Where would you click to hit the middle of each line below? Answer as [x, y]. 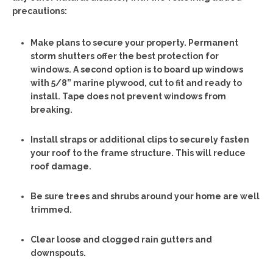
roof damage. [61, 166]
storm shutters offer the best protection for [125, 56]
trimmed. [51, 209]
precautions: [40, 11]
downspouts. [58, 253]
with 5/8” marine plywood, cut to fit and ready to [136, 83]
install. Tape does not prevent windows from [128, 96]
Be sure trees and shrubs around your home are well [145, 196]
